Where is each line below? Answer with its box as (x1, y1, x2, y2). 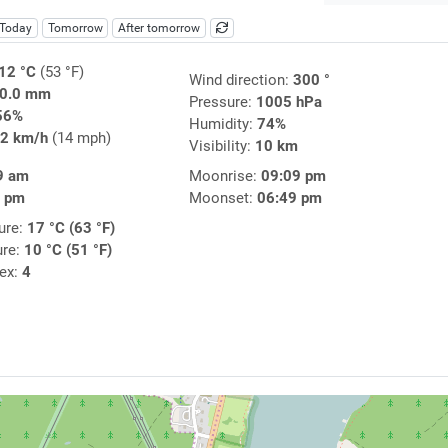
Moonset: (188, 189, 257, 208)
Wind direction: (188, 71, 293, 90)
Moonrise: (188, 167, 261, 186)
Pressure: (188, 93, 256, 112)
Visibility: (188, 137, 255, 156)
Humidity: (188, 115, 257, 134)
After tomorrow (118, 21, 201, 36)
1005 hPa (255, 93, 322, 112)
